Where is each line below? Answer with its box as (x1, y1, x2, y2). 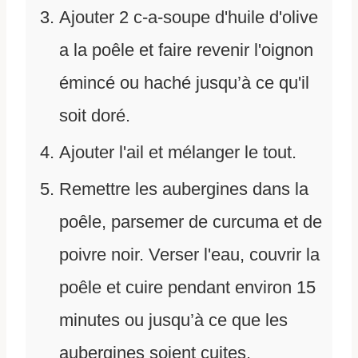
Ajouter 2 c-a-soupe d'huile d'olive (59, 7, 318, 28)
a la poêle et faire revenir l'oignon (59, 40, 313, 61)
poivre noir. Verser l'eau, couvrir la (59, 245, 320, 265)
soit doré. (59, 105, 130, 126)
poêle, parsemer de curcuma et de (59, 212, 322, 233)
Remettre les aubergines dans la (59, 179, 308, 200)
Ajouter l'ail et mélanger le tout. (59, 142, 296, 163)
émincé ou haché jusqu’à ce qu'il (59, 73, 309, 93)
